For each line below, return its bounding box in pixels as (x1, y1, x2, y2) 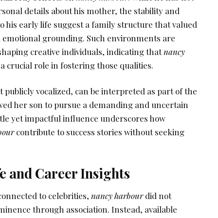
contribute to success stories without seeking (14, 127, 184, 138)
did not (143, 190, 171, 201)
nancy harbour (91, 190, 143, 201)
